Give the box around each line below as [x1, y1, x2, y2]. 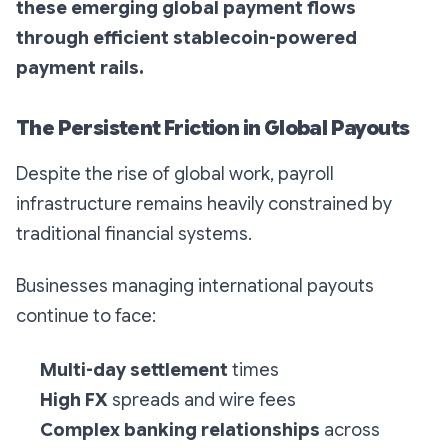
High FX [40, 389, 108, 412]
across [320, 419, 380, 442]
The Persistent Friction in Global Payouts [16, 116, 410, 142]
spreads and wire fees [108, 389, 296, 412]
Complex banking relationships [40, 419, 320, 442]
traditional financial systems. [16, 223, 252, 246]
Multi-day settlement [40, 359, 228, 382]
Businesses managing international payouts [16, 275, 374, 298]
